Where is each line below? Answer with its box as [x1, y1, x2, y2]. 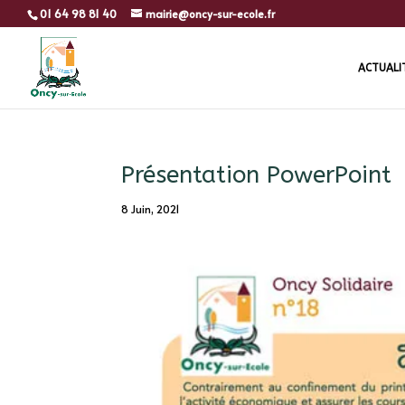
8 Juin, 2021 [121, 202, 181, 216]
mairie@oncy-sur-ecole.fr [146, 6, 275, 21]
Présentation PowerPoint [121, 161, 392, 189]
